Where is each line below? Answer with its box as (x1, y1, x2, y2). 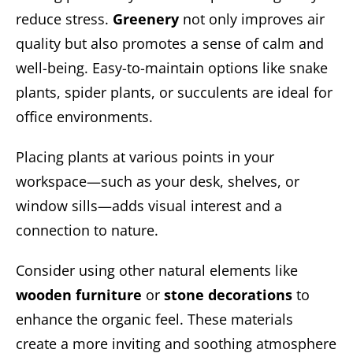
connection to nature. (16, 220, 158, 240)
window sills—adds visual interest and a (16, 195, 282, 215)
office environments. (16, 106, 153, 126)
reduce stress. (16, 9, 113, 28)
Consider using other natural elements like (16, 260, 298, 280)
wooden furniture (16, 284, 142, 304)
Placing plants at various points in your (16, 147, 274, 166)
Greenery (113, 9, 179, 28)
